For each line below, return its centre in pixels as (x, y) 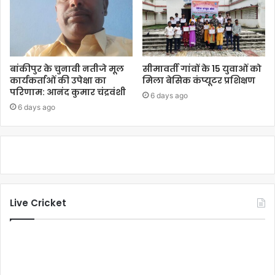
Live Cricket (38, 203)
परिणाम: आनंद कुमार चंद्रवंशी (68, 92)
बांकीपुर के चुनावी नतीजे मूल (67, 68)
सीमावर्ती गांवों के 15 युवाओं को (202, 68)
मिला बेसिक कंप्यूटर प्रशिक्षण (199, 80)
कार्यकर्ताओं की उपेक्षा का (58, 80)
